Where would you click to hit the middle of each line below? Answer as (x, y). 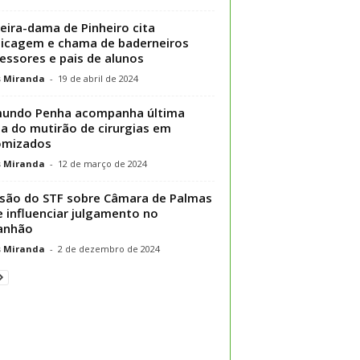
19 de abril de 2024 (98, 78)
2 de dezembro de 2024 (108, 248)
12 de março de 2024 (102, 163)
